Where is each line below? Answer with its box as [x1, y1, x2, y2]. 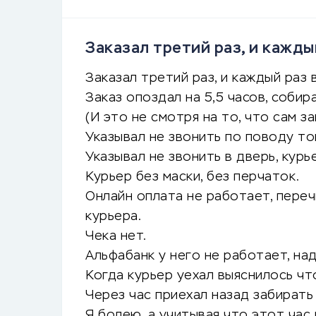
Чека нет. [85, 230, 147, 243]
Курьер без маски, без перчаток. [85, 171, 300, 183]
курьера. [85, 210, 141, 223]
